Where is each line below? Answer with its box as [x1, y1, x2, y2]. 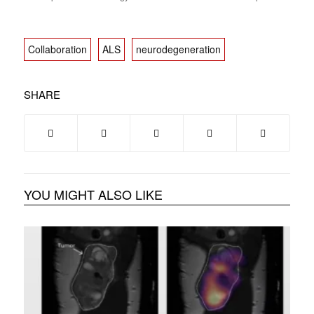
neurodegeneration [135, 42, 221, 57]
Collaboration [27, 42, 87, 57]
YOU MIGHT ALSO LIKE [23, 185, 163, 204]
